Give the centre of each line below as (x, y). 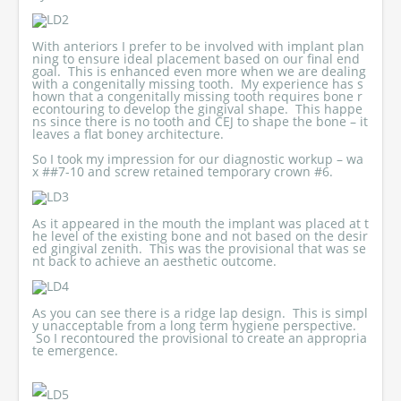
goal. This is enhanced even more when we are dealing (199, 71)
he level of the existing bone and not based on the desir (200, 236)
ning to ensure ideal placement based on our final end (196, 59)
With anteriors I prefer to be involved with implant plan (198, 46)
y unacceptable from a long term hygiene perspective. (194, 325)
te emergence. (75, 350)
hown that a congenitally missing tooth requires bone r (197, 96)
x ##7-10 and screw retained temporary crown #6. (183, 171)
